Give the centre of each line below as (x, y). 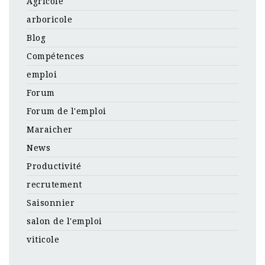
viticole (43, 239)
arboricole (49, 19)
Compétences (56, 56)
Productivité (54, 166)
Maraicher (50, 129)
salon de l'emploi (64, 221)
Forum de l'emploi (67, 111)
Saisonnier (51, 203)
